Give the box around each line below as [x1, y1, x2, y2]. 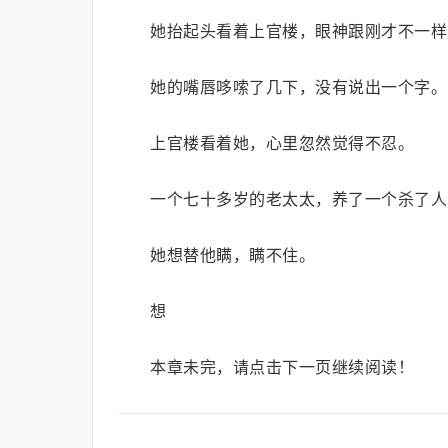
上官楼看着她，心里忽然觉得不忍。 [150, 133, 414, 153]
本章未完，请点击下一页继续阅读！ [150, 357, 414, 377]
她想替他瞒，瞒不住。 [150, 245, 315, 265]
